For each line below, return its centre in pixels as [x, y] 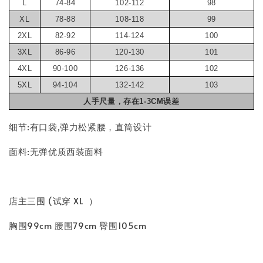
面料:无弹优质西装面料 [58, 151]
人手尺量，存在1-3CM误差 [131, 101]
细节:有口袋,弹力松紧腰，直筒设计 [80, 126]
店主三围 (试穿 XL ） [58, 200]
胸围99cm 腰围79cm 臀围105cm [78, 225]
